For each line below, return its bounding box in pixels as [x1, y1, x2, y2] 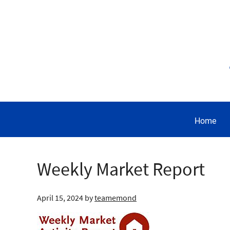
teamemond [94, 193, 137, 203]
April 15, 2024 [37, 193, 83, 203]
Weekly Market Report [37, 158, 205, 181]
